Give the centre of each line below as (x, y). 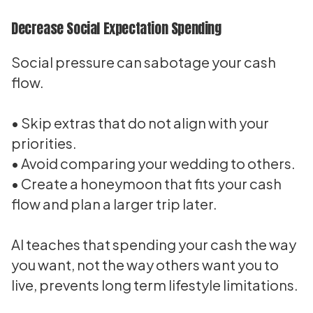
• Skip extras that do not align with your (140, 123)
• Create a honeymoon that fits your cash (146, 183)
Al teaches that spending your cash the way (154, 244)
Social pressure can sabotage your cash (144, 62)
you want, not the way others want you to (145, 264)
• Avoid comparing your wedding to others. (153, 163)
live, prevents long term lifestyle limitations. (155, 285)
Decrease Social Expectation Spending (116, 28)
